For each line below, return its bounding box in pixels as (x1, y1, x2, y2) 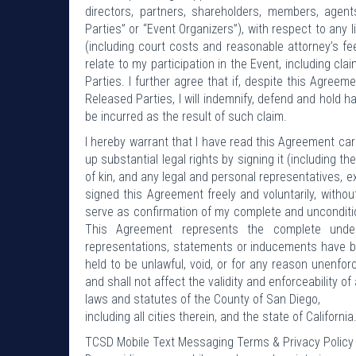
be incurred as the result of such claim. (85, 108, 287, 124)
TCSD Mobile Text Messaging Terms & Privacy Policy (85, 334, 354, 350)
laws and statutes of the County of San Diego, (85, 291, 320, 307)
